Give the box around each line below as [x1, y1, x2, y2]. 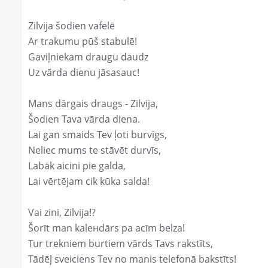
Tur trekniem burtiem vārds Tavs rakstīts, [28, 237, 213, 251]
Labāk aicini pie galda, [28, 159, 126, 173]
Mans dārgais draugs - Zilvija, [28, 97, 158, 111]
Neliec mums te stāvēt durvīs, [28, 144, 161, 157]
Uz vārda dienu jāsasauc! [28, 66, 139, 80]
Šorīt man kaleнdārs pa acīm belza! [28, 221, 185, 235]
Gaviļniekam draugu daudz [28, 50, 148, 64]
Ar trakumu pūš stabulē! [28, 35, 137, 48]
